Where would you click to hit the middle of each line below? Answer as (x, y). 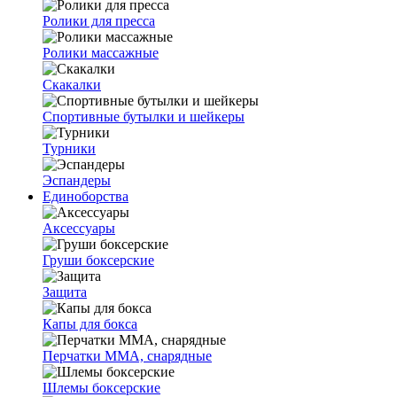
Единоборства (86, 196)
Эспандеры (77, 180)
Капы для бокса (90, 324)
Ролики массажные (101, 53)
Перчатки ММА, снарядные (127, 356)
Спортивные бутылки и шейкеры (144, 117)
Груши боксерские (98, 260)
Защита (65, 292)
